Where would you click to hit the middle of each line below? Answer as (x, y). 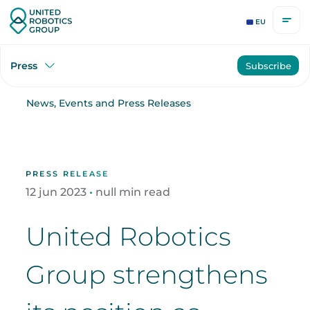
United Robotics (128, 237)
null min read (133, 191)
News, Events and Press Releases (108, 103)
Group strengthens (146, 275)
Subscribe (268, 65)
